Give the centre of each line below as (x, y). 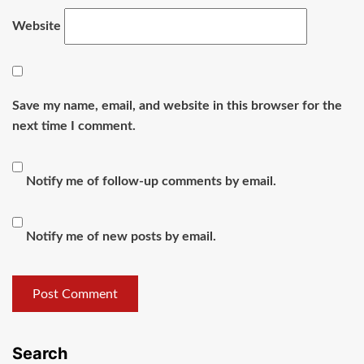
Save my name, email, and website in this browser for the (177, 106)
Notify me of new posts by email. (121, 237)
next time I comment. (74, 126)
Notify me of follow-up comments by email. (151, 182)
